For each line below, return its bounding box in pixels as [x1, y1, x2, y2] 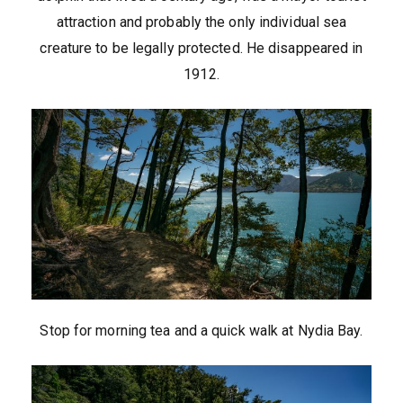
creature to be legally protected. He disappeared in [40, 39, 363, 57]
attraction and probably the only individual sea [56, 13, 347, 31]
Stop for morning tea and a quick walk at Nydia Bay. [40, 322, 363, 340]
